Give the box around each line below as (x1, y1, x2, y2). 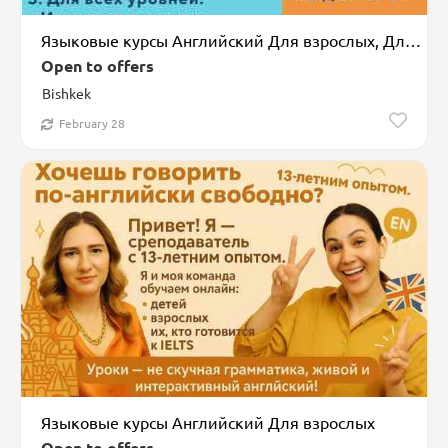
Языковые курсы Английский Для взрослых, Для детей (405, 29, 421, 50)
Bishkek (42, 83, 91, 102)
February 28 (59, 115, 125, 132)
